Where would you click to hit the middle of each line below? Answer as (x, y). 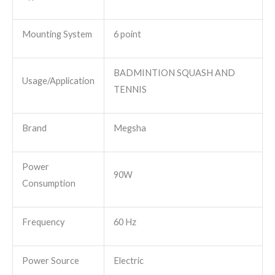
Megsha (130, 128)
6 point (127, 34)
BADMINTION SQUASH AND (174, 72)
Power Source (50, 260)
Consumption (48, 183)
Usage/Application (58, 80)
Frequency (43, 222)
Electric (128, 260)
